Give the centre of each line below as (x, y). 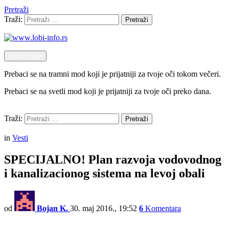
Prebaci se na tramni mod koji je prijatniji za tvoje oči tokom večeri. (112, 74)
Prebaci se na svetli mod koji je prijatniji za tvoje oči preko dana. (108, 91)
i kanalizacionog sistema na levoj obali (105, 173)
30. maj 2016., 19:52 (104, 208)
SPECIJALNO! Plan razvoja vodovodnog (113, 159)
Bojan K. (52, 208)
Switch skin (25, 56)
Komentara (163, 208)
